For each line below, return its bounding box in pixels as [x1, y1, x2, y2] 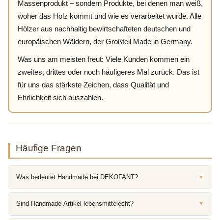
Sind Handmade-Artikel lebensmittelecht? [16, 199, 134, 207]
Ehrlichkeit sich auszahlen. [17, 93, 103, 102]
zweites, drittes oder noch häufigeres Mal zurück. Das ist [17, 68, 199, 77]
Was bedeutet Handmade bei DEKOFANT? [16, 173, 138, 181]
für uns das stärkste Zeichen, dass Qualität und [17, 81, 169, 89]
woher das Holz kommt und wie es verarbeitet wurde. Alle [17, 12, 201, 21]
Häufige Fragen [16, 142, 82, 153]
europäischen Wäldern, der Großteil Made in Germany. [17, 37, 192, 46]
